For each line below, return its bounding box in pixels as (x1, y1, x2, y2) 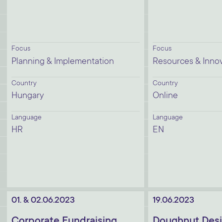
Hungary (11, 91, 44, 101)
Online (153, 91, 178, 101)
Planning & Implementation (11, 57, 114, 67)
